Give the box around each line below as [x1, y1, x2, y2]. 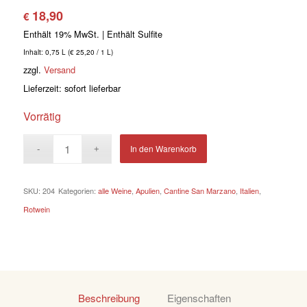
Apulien [135, 185, 160, 197]
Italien [239, 185, 259, 197]
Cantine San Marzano [163, 185, 236, 197]
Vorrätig [23, 108, 61, 124]
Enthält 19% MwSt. [23, 27, 99, 40]
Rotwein [23, 204, 50, 215]
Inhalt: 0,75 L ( [23, 47, 70, 57]
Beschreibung [78, 291, 140, 306]
